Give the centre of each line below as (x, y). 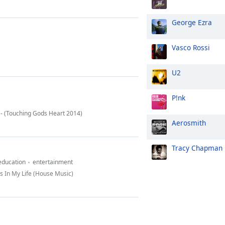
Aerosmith (189, 123)
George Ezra (192, 22)
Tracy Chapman (197, 148)
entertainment (53, 162)
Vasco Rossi (191, 47)
